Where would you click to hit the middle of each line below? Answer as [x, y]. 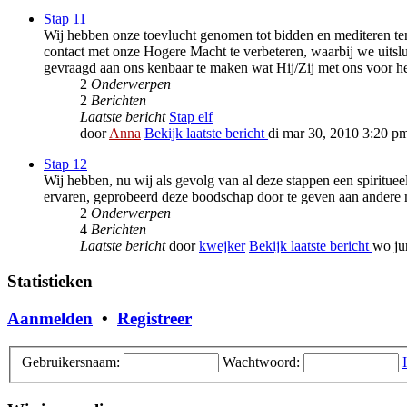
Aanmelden [50, 318]
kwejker [222, 246]
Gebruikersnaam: [71, 362]
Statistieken [50, 282]
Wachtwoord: [261, 362]
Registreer [154, 318]
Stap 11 [65, 19]
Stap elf [191, 117]
